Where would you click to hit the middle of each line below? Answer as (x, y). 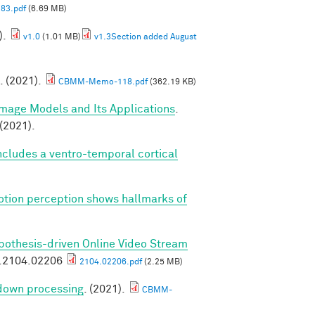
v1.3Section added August (146, 37)
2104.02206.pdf (111, 262)
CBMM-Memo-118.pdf (103, 82)
